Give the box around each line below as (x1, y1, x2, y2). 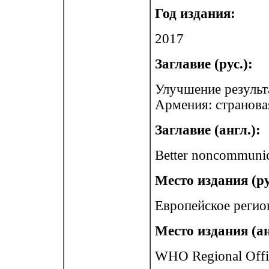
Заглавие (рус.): (155, 56, 253, 71)
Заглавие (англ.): (155, 122, 261, 138)
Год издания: (155, 6, 235, 21)
